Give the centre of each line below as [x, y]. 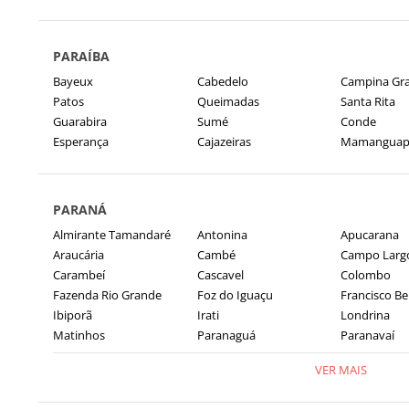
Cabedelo [222, 81]
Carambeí [79, 275]
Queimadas [228, 101]
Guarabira [80, 121]
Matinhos [79, 335]
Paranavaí [367, 335]
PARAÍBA [81, 56]
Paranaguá [226, 335]
